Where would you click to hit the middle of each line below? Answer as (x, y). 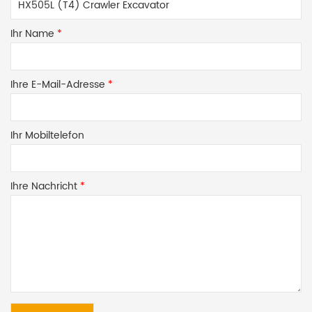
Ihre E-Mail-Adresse (58, 85)
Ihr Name (32, 34)
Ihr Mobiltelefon (47, 136)
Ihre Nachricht (44, 187)
